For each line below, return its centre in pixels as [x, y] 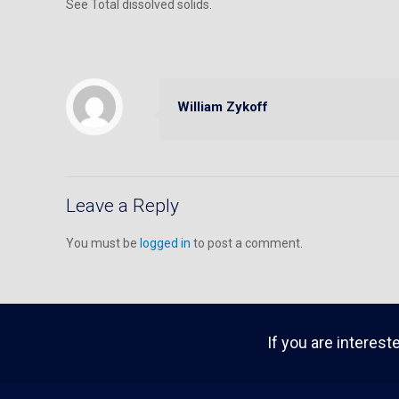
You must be [103, 243]
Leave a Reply [122, 206]
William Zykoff [223, 107]
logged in [165, 243]
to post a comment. [247, 243]
